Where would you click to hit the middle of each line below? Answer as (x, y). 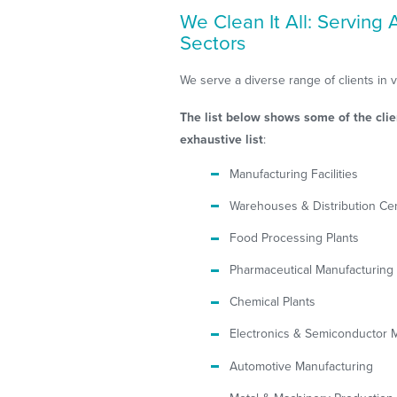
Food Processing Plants (295, 238)
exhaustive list (222, 139)
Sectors (213, 43)
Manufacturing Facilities (294, 174)
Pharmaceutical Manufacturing (312, 270)
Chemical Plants (273, 302)
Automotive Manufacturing (302, 366)
